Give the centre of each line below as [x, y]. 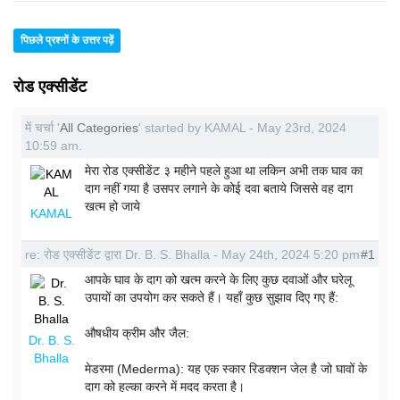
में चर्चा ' [42, 128]
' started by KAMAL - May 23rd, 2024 [242, 128]
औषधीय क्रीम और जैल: [137, 333]
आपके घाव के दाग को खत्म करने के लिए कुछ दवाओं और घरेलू [218, 279]
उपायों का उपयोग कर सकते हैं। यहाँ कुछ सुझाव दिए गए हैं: [212, 297]
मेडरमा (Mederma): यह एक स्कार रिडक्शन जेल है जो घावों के [226, 369]
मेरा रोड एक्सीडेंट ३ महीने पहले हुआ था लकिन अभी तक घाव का [224, 171]
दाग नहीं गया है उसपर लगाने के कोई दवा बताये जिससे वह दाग [219, 188]
